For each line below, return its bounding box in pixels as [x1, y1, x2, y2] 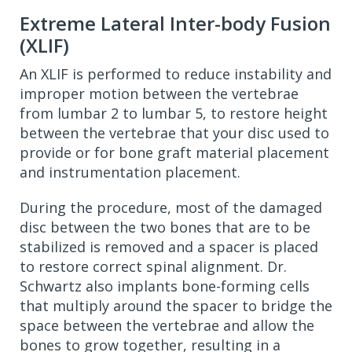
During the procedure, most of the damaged [20, 198, 322, 217]
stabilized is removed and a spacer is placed [20, 237, 318, 256]
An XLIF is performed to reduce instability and [20, 64, 332, 83]
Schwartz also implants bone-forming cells [20, 277, 310, 295]
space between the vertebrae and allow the [20, 316, 314, 335]
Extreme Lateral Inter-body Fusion [20, 10, 331, 36]
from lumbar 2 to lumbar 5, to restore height [20, 104, 328, 123]
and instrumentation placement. [20, 163, 240, 181]
